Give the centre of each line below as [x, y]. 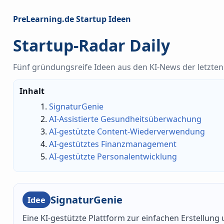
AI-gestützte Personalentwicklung [113, 157]
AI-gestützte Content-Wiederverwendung [127, 132]
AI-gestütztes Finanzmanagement [113, 144]
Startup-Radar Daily [91, 45]
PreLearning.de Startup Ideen [72, 19]
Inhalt [32, 91]
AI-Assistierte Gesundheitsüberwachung [125, 119]
